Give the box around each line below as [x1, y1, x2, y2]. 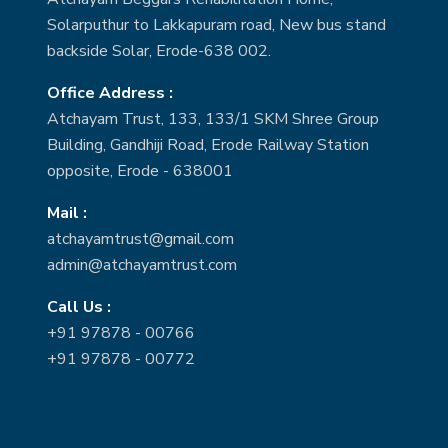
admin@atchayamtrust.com [47, 254, 237, 277]
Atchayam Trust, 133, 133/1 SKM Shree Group [47, 108, 379, 131]
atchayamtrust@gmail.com [47, 228, 234, 251]
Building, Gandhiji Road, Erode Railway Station [47, 134, 369, 157]
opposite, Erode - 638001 [47, 160, 233, 183]
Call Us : [47, 296, 111, 319]
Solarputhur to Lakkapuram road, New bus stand [47, 14, 386, 37]
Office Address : [47, 82, 173, 105]
